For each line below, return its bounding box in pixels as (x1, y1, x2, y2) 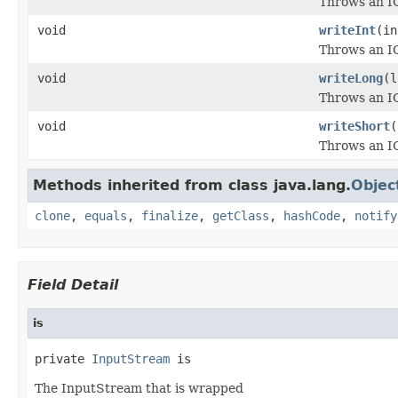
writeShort (319, 118, 390, 133)
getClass (212, 208, 269, 223)
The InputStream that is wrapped (35, 380, 243, 395)
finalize (141, 208, 198, 223)
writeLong (319, 70, 383, 85)
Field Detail (28, 275, 118, 293)
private (35, 351, 92, 366)
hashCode (283, 208, 340, 223)
